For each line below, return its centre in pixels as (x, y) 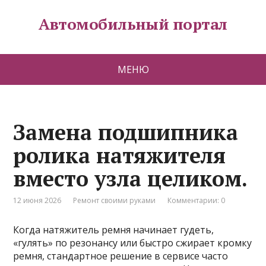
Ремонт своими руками (115, 200)
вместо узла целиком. (131, 178)
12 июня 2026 (37, 200)
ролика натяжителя (120, 155)
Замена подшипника (126, 132)
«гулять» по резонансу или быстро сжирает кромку (133, 243)
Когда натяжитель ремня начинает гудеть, (114, 230)
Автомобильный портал (133, 24)
